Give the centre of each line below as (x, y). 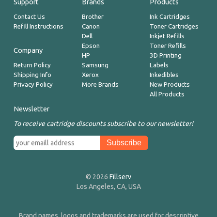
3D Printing (166, 56)
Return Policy (32, 65)
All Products (167, 94)
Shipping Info (33, 75)
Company (28, 50)
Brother (93, 17)
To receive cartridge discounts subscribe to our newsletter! (104, 124)
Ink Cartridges (170, 17)
